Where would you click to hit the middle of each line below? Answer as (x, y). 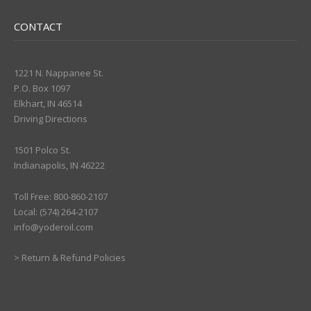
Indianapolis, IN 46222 (59, 165)
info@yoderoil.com (53, 227)
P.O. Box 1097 (42, 88)
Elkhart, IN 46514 (48, 103)
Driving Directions (51, 119)
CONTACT (38, 26)
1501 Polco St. (42, 150)
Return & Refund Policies (74, 258)
